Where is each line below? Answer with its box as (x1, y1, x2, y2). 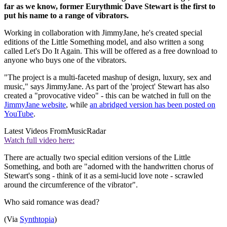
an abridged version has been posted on (90, 100, 215, 109)
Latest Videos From (4, 126, 67, 135)
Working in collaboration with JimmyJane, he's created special (4, 28, 202, 37)
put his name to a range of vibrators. (4, 11, 129, 20)
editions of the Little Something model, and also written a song (4, 37, 204, 46)
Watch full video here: (4, 135, 74, 144)
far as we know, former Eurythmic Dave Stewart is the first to (4, 2, 215, 11)
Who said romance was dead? (4, 197, 99, 206)
